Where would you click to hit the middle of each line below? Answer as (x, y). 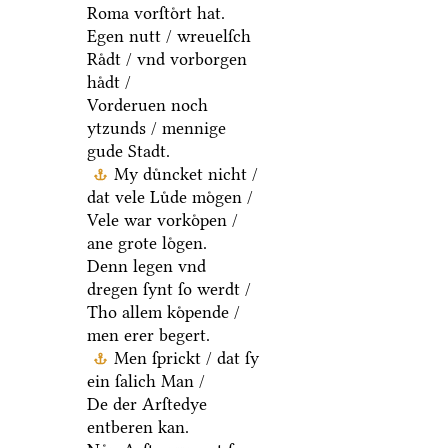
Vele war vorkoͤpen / (162, 220)
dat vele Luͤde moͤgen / (169, 197)
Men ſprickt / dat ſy (186, 358)
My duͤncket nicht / (185, 174)
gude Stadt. (128, 151)
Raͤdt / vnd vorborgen (166, 59)
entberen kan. (137, 427)
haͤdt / (108, 82)
